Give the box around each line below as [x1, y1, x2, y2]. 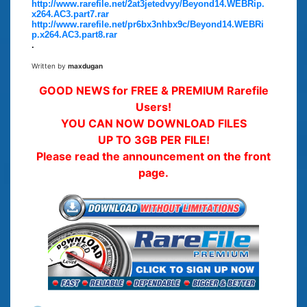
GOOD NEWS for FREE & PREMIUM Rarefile [38, 83, 269, 97]
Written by [32, 61, 68, 70]
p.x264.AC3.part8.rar [32, 29, 117, 40]
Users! [136, 99, 171, 114]
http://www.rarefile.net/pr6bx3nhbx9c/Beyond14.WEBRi [32, 19, 264, 29]
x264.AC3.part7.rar [32, 8, 109, 19]
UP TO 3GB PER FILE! [97, 132, 210, 147]
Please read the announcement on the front [36, 149, 271, 163]
